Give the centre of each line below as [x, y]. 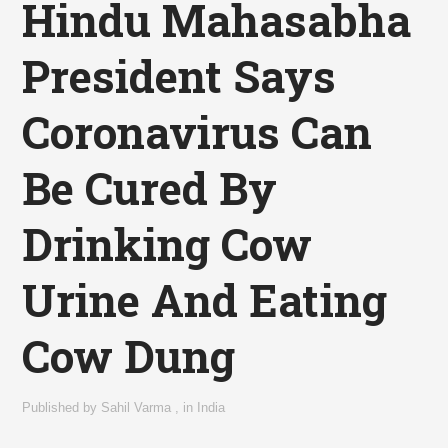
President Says [179, 75]
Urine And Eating [205, 299]
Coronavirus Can [197, 131]
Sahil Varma [136, 407]
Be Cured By [150, 187]
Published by [62, 407]
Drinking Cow [167, 243]
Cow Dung [129, 355]
